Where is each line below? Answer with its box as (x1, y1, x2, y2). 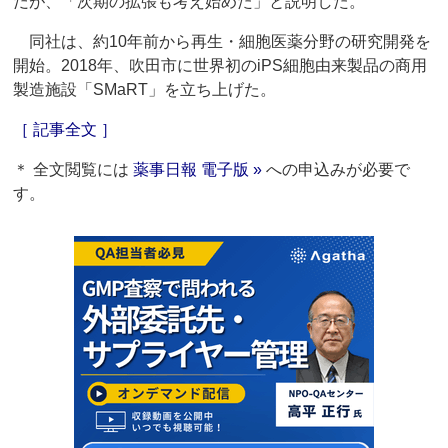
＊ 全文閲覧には (13, 161, 134, 179)
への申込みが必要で (262, 161, 411, 179)
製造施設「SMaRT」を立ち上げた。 (13, 81, 277, 99)
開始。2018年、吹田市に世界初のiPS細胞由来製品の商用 (13, 57, 428, 75)
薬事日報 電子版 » (133, 161, 263, 179)
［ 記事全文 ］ (13, 121, 118, 139)
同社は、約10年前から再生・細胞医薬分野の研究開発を (13, 33, 432, 51)
